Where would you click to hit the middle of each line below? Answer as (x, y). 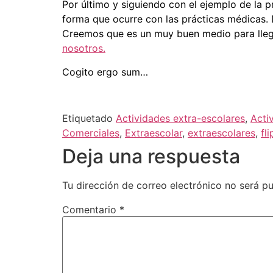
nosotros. (84, 48)
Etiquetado (89, 119)
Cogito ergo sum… (105, 72)
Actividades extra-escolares (180, 119)
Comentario (91, 210)
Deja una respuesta (151, 157)
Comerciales (91, 133)
